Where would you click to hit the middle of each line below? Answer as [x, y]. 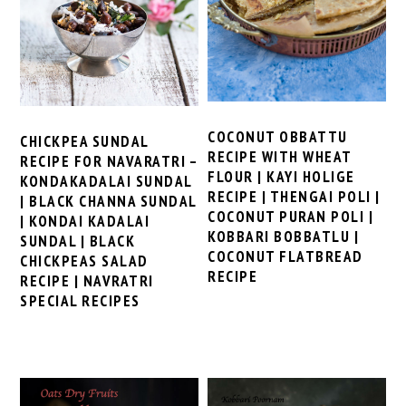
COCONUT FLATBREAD [285, 257]
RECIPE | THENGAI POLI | [294, 197]
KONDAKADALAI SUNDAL [106, 182]
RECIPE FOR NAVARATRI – [109, 162]
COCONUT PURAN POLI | [291, 217]
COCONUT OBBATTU [278, 137]
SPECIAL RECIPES [80, 301]
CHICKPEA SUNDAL [84, 142]
